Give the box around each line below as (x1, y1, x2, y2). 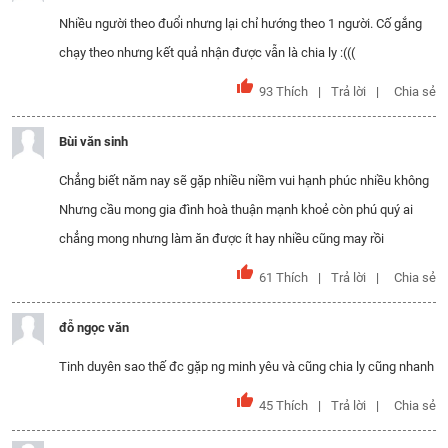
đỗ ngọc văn (59, 320, 129, 335)
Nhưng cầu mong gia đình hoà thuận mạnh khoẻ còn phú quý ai (59, 202, 413, 217)
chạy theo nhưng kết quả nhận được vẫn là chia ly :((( (59, 45, 355, 60)
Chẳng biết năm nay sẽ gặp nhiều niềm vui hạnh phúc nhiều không (59, 173, 429, 188)
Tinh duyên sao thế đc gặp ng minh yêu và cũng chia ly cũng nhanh (59, 359, 434, 374)
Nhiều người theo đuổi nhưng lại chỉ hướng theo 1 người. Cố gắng (59, 16, 422, 31)
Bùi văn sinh (59, 134, 128, 149)
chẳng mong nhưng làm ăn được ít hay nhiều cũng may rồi (59, 231, 384, 246)
